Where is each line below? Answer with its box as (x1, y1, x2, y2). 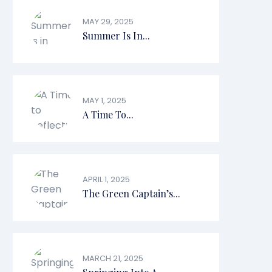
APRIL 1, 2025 (83, 174, 130, 185)
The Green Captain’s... (83, 187, 180, 200)
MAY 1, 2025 (83, 95, 126, 106)
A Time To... (83, 108, 134, 121)
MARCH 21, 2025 (83, 253, 143, 264)
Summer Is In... (83, 29, 150, 42)
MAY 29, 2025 (83, 16, 134, 27)
